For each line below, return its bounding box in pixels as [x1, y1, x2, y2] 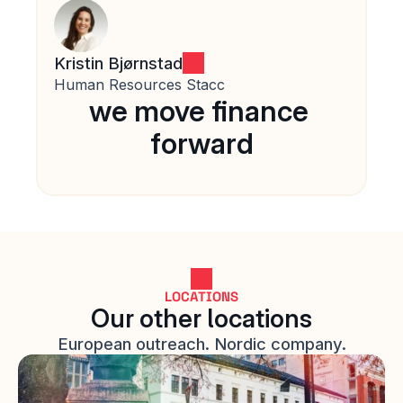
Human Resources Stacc [54, 76, 226, 94]
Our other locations [91, 303, 312, 334]
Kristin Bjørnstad [54, 53, 184, 73]
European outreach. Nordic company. [57, 334, 346, 354]
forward [149, 126, 254, 161]
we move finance [88, 94, 309, 129]
